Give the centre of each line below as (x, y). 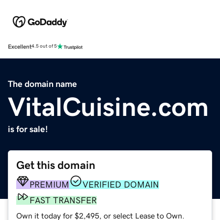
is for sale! (28, 129)
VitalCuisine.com (108, 106)
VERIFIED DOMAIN (121, 184)
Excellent (20, 46)
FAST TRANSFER (63, 200)
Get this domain (56, 165)
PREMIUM (49, 184)
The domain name (42, 84)
